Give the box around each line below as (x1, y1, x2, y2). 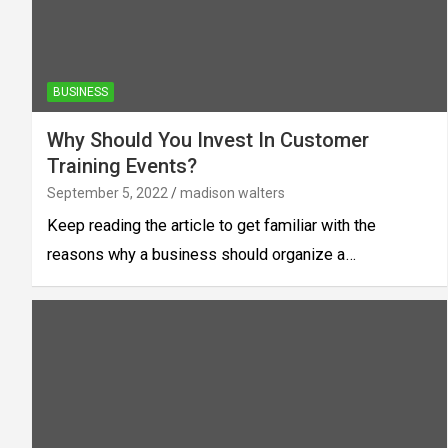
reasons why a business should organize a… (47, 244, 356, 264)
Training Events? (47, 153, 197, 178)
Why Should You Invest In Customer (47, 127, 369, 152)
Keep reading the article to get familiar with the (47, 215, 376, 235)
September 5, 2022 (47, 184, 168, 201)
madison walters (180, 184, 285, 201)
